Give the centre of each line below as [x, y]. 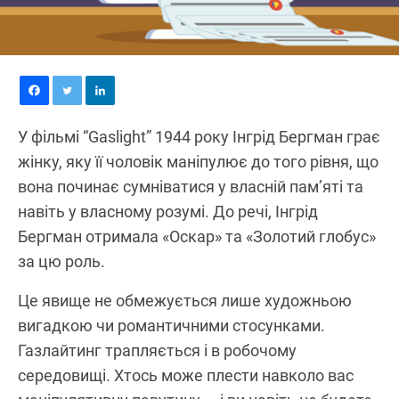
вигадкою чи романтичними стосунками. [171, 325]
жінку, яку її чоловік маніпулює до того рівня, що [198, 161]
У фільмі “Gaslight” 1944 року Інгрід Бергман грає [199, 136]
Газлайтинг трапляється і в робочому [157, 350]
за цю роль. [61, 261]
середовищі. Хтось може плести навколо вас [186, 375]
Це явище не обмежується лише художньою [185, 300]
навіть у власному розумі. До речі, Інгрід [168, 211]
